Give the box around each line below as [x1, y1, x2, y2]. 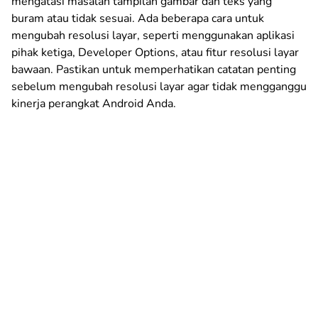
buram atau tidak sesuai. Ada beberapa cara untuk [11, 10, 264, 26]
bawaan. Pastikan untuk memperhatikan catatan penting [11, 61, 296, 77]
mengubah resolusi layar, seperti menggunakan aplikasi [11, 27, 295, 43]
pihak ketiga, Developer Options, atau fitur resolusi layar [11, 44, 299, 60]
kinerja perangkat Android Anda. [11, 95, 176, 111]
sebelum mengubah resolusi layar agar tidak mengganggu [11, 78, 307, 94]
